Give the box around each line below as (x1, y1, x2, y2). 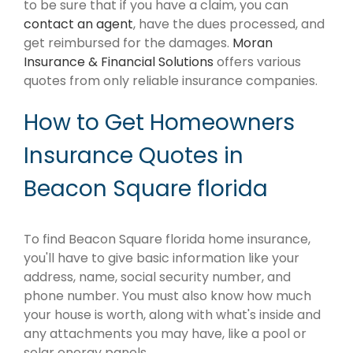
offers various (214, 52, 301, 71)
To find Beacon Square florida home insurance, (24, 229, 310, 248)
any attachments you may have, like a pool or (24, 324, 307, 343)
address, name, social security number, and (24, 267, 291, 286)
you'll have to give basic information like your (24, 248, 299, 267)
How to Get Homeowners (24, 106, 295, 138)
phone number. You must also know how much (24, 286, 311, 305)
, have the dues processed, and (133, 14, 325, 33)
